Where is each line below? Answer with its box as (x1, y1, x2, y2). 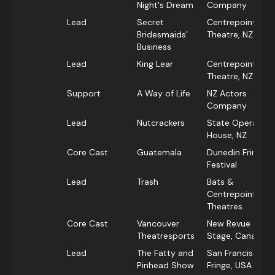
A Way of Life (137, 88, 190, 99)
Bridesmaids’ (137, 29, 188, 41)
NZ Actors (207, 88, 247, 99)
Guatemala (137, 147, 182, 158)
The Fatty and (137, 247, 193, 259)
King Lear (137, 58, 173, 70)
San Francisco (207, 247, 263, 259)
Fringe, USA (207, 260, 252, 271)
